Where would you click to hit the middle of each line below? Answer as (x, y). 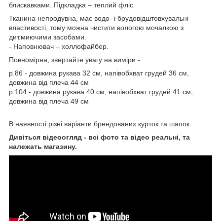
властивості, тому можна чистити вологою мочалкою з (96, 27)
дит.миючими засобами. (48, 37)
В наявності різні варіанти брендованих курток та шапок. (100, 124)
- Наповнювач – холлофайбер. (59, 46)
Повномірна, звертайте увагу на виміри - (74, 59)
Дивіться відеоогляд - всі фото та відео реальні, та (99, 137)
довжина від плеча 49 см (49, 101)
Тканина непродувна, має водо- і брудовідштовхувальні (99, 18)
